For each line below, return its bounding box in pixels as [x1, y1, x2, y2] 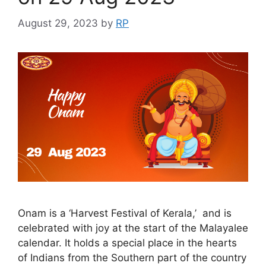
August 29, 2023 [18, 17, 98, 29]
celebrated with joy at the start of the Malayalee [18, 221, 248, 234]
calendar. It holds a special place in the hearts [18, 236, 237, 249]
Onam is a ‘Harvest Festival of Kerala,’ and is [18, 207, 232, 219]
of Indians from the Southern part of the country [18, 251, 246, 264]
